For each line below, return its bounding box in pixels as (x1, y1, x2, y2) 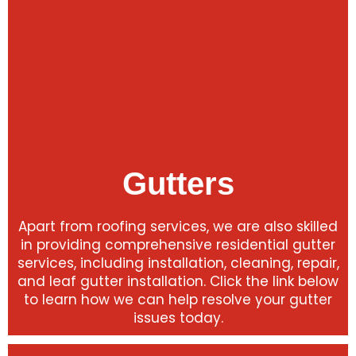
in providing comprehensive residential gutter (21, 235, 335, 254)
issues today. (133, 308, 223, 327)
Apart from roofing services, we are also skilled (18, 217, 338, 236)
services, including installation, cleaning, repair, (17, 253, 339, 273)
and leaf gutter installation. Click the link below (17, 272, 339, 291)
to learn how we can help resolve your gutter (24, 290, 332, 309)
